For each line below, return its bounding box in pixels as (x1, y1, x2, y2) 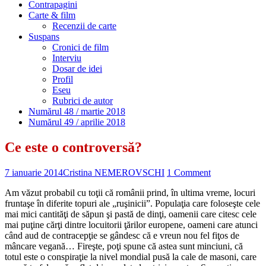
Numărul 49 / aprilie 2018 (28, 117, 125, 127)
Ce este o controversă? (5, 139, 142, 155)
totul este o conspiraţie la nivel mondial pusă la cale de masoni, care (5, 251, 256, 262)
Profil (52, 74, 73, 84)
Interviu (52, 53, 81, 63)
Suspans (28, 31, 59, 42)
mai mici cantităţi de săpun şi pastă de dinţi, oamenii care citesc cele (5, 208, 256, 219)
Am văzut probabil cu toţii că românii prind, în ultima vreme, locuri (5, 187, 255, 198)
